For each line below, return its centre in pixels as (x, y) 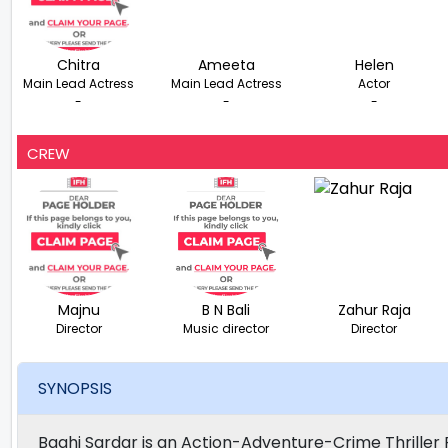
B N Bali (226, 309)
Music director (226, 328)
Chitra (79, 64)
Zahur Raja (374, 309)
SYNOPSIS (75, 389)
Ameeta (226, 64)
